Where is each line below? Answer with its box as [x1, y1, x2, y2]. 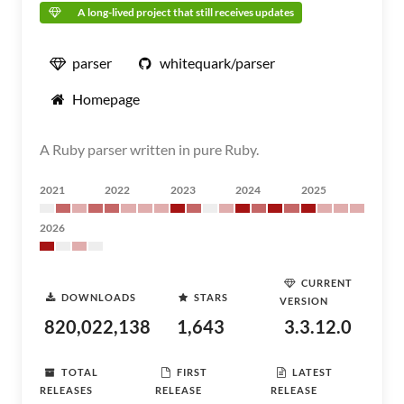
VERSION [279, 295, 328, 307]
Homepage [72, 90, 140, 107]
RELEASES [40, 384, 93, 396]
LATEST [292, 365, 333, 378]
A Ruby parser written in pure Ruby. [40, 141, 259, 158]
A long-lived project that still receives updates [78, 5, 294, 19]
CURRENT [300, 276, 353, 289]
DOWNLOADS [61, 290, 136, 303]
